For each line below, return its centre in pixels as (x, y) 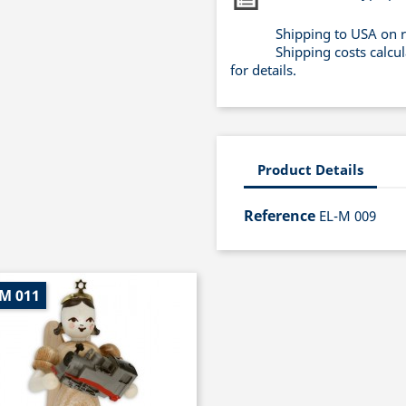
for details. (263, 69)
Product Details (310, 170)
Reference (280, 215)
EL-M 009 (348, 215)
